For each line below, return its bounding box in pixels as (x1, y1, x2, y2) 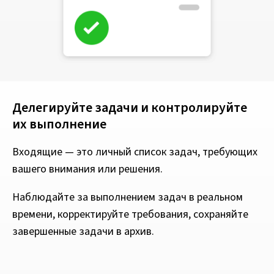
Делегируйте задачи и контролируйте (12, 97, 247, 117)
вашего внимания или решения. (12, 161, 163, 177)
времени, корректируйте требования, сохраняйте (12, 206, 248, 222)
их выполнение (12, 114, 106, 134)
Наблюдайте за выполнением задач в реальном (12, 189, 243, 205)
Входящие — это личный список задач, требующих (12, 144, 257, 160)
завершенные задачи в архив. (12, 223, 154, 239)
